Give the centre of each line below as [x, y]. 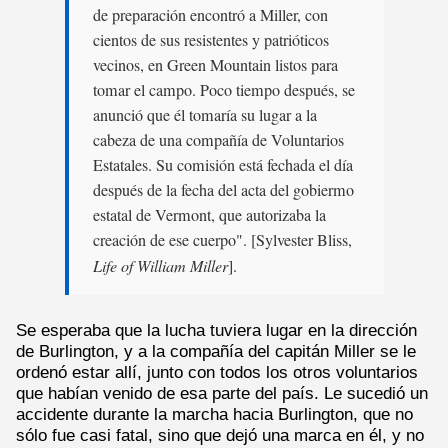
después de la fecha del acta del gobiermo [223, 190]
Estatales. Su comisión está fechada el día [222, 165]
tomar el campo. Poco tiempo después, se [223, 90]
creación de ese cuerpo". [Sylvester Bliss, [222, 240]
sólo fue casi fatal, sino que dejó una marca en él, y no [220, 434]
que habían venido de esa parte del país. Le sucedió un [222, 392]
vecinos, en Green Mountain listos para [215, 65]
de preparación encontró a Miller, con [210, 15]
